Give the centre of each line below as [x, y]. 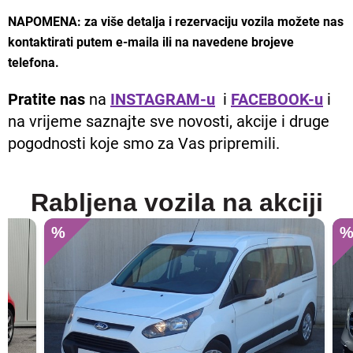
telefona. [33, 63]
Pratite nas [46, 100]
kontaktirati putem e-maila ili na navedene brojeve [151, 43]
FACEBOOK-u [277, 100]
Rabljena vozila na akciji [176, 203]
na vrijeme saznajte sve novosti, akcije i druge [169, 122]
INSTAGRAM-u [163, 100]
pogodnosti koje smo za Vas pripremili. [144, 144]
